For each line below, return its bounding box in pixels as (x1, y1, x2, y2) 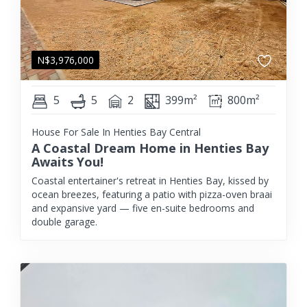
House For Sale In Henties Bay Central (32, 125, 201, 138)
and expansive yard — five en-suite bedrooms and (32, 201, 254, 214)
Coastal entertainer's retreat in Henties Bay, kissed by (32, 174, 269, 187)
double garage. (32, 215, 97, 228)
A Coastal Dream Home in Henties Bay (32, 140, 269, 156)
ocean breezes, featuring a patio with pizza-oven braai (32, 188, 272, 201)
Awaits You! (32, 153, 103, 170)
